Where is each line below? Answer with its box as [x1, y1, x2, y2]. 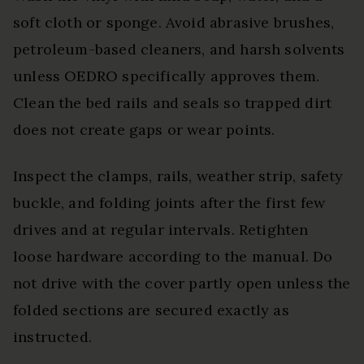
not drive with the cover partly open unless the [13, 274, 351, 293]
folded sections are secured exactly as [13, 301, 289, 320]
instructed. [13, 327, 92, 347]
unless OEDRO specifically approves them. [13, 67, 320, 86]
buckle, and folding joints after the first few [13, 193, 326, 213]
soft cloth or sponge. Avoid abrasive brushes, [13, 13, 335, 32]
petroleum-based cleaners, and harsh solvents [13, 40, 344, 59]
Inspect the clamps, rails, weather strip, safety [13, 167, 344, 186]
